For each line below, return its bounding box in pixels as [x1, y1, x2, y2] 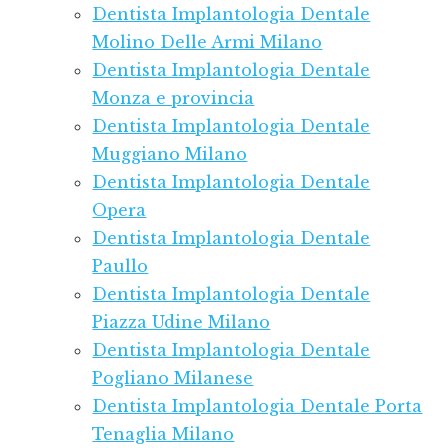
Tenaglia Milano [92, 424, 235, 445]
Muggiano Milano [92, 144, 248, 165]
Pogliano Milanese [92, 368, 254, 389]
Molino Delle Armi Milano [92, 32, 323, 53]
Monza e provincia [92, 88, 255, 109]
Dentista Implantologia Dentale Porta [92, 396, 423, 417]
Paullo [92, 256, 149, 277]
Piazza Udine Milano [92, 312, 271, 333]
